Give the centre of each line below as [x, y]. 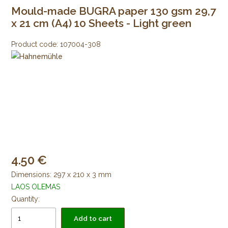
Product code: [35, 45]
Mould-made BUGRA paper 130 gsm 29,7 [114, 11]
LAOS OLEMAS [36, 187]
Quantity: [26, 199]
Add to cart [93, 219]
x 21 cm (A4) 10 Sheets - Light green [102, 23]
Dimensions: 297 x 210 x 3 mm [62, 175]
